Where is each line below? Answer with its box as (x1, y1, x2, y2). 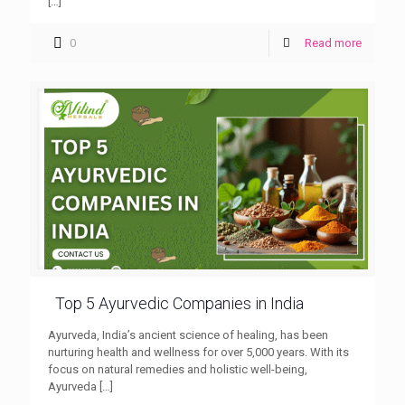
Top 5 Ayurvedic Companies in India (55, 294, 304, 314)
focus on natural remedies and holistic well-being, (48, 363, 307, 377)
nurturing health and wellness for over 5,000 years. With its (48, 345, 349, 360)
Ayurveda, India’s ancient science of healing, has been (48, 328, 328, 343)
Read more (305, 36, 362, 51)
